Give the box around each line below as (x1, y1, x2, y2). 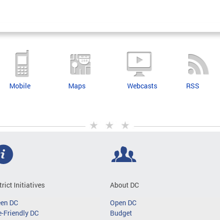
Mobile (9, 81, 30, 90)
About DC (110, 180, 139, 190)
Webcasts (127, 81, 157, 90)
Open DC (110, 198, 137, 207)
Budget (110, 208, 132, 218)
